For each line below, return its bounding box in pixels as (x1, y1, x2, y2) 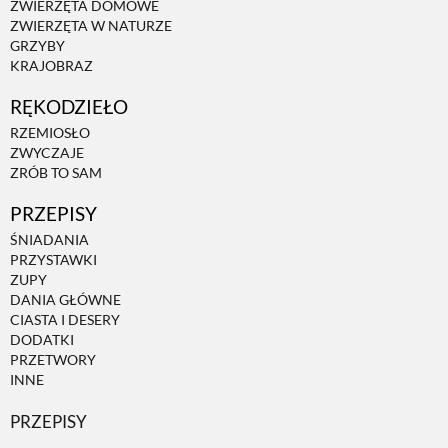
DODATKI (10, 331, 74, 349)
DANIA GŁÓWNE (10, 291, 121, 309)
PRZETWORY (10, 351, 96, 369)
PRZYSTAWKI (10, 251, 97, 269)
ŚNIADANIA (10, 231, 89, 249)
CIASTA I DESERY (10, 311, 120, 329)
